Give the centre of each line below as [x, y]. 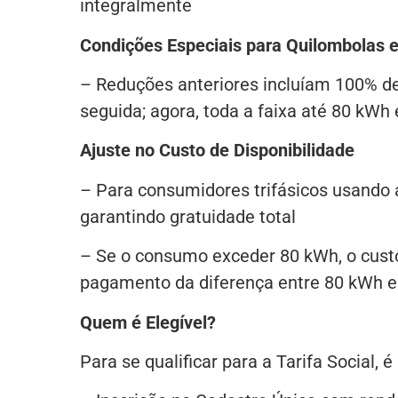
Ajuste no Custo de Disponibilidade [217, 151]
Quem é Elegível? [147, 322]
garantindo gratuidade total [187, 216]
